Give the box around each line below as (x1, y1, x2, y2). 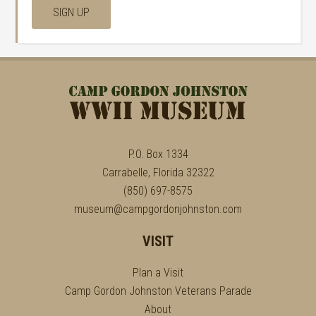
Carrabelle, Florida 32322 (102, 166, 214, 179)
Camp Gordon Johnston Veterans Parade (64, 284, 252, 298)
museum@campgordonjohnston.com (74, 202, 242, 216)
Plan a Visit (133, 266, 183, 279)
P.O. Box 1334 (128, 147, 188, 161)
